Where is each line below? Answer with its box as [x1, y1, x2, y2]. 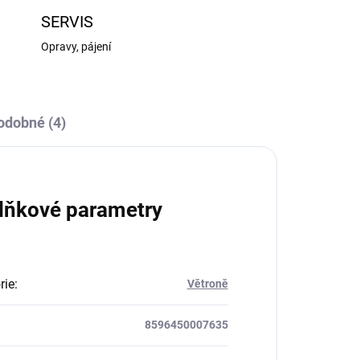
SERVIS [40, 12, 93, 32]
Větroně [186, 277, 228, 291]
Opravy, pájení [40, 40, 111, 54]
